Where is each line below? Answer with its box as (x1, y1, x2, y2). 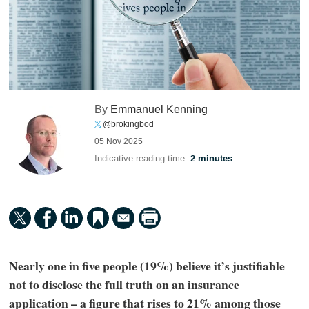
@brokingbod (103, 119, 154, 130)
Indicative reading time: (94, 152, 191, 165)
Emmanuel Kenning (110, 102, 208, 117)
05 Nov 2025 (94, 136, 143, 148)
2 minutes (190, 152, 233, 166)
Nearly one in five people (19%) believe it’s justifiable (8, 256, 285, 275)
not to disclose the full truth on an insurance (8, 275, 239, 293)
